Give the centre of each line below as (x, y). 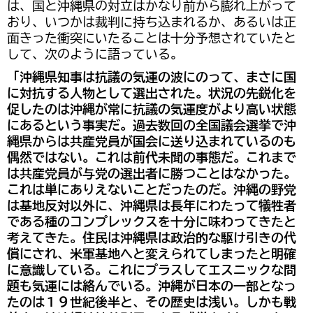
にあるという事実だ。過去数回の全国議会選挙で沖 (152, 126)
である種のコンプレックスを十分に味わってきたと (152, 222)
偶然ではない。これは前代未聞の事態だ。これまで (152, 158)
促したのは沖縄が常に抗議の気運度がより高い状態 (152, 110)
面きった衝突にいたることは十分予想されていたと (152, 38)
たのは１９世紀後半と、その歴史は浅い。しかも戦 (152, 303)
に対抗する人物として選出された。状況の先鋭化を (152, 94)
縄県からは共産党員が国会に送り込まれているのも (152, 142)
